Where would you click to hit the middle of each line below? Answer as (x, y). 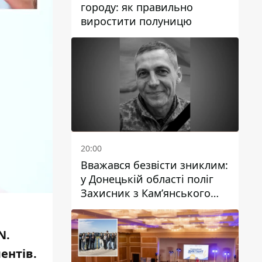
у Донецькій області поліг (147, 179)
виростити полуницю (136, 21)
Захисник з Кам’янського (146, 193)
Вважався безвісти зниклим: (154, 165)
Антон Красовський (132, 207)
